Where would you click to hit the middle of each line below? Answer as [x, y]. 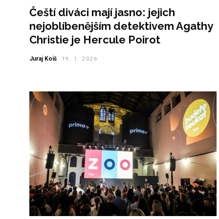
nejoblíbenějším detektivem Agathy [121, 26]
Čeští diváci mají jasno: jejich [102, 12]
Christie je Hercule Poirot [95, 39]
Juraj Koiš [43, 58]
